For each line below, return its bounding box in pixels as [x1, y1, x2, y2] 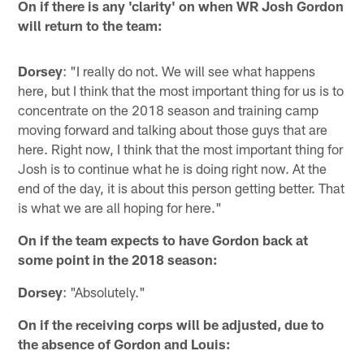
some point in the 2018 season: [18, 251, 219, 268]
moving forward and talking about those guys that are [18, 121, 328, 138]
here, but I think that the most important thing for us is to [18, 82, 344, 99]
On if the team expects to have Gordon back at [18, 232, 309, 249]
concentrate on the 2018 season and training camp [18, 102, 319, 119]
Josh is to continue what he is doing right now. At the [18, 160, 327, 177]
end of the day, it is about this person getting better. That [18, 180, 345, 197]
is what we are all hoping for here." [18, 199, 223, 216]
